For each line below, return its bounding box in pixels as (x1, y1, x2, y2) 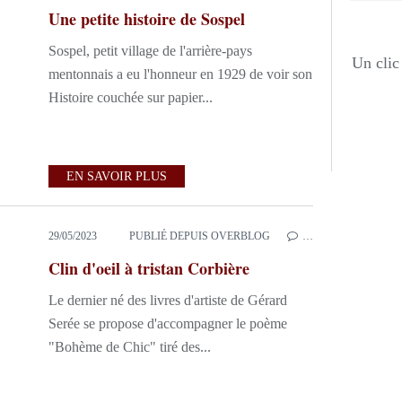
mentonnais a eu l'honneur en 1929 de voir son (48, 66, 312, 82)
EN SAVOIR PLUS (66, 170, 167, 183)
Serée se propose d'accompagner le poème (48, 316, 287, 331)
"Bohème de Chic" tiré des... (48, 339, 211, 354)
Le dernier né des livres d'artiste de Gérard (48, 293, 287, 308)
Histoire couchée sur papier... (48, 90, 213, 105)
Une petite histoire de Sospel (48, 7, 245, 31)
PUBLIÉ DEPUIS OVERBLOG (129, 230, 271, 242)
